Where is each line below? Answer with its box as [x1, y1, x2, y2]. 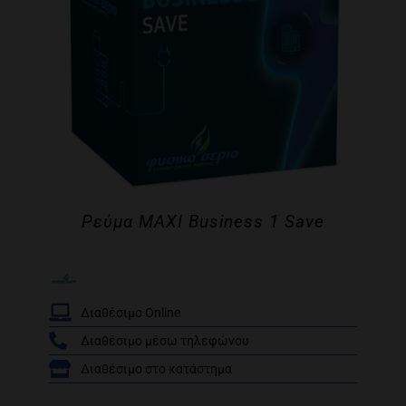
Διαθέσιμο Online [81, 305, 180, 320]
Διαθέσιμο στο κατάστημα [81, 362, 232, 376]
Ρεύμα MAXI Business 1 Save [82, 211, 324, 232]
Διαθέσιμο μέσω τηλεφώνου [81, 333, 249, 348]
